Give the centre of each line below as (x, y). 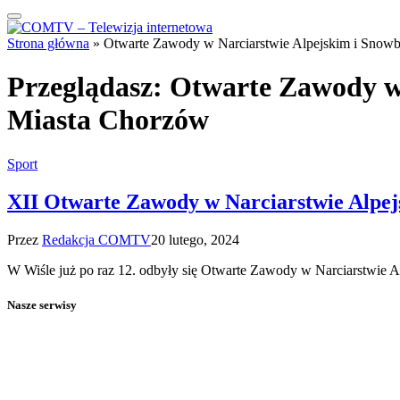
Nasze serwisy (42, 304)
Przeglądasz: (88, 87)
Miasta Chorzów (108, 120)
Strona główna (48, 43)
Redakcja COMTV (96, 239)
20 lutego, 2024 (195, 239)
